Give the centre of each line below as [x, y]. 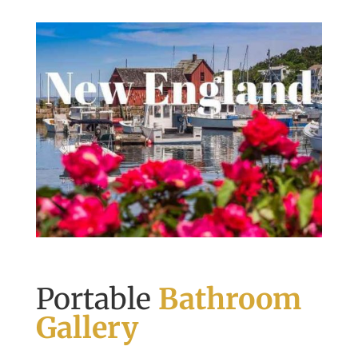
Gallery [87, 328]
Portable [97, 300]
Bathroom [229, 300]
